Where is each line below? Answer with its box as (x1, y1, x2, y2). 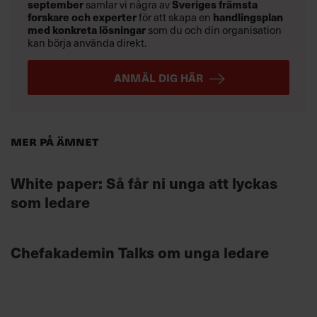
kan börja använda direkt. (28, 35, 146, 51)
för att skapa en (137, 9, 213, 25)
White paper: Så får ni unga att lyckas (11, 171, 277, 193)
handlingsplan (213, 9, 283, 25)
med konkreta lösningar (28, 22, 148, 38)
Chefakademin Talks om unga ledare (11, 241, 269, 263)
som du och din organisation (148, 22, 282, 38)
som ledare (11, 190, 90, 212)
